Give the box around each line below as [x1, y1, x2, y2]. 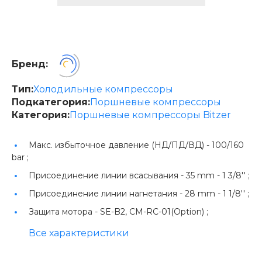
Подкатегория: [12, 96, 90, 108]
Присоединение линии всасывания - [29, 170, 186, 181]
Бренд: [12, 58, 48, 70]
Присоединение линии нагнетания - [29, 188, 185, 199]
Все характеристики [29, 227, 129, 239]
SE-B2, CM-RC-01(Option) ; [100, 206, 208, 217]
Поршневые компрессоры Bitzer [70, 109, 231, 120]
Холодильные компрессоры [33, 84, 173, 95]
